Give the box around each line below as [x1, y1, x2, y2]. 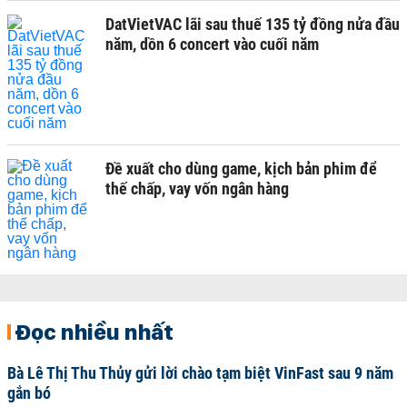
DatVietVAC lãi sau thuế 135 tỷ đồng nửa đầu [105, 15, 400, 34]
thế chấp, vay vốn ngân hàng [105, 179, 289, 198]
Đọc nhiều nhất [15, 318, 174, 345]
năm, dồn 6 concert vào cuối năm [105, 35, 319, 54]
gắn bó [7, 383, 51, 402]
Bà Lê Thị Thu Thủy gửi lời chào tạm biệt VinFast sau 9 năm [7, 363, 393, 382]
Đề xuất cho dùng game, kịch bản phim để [105, 159, 377, 178]
